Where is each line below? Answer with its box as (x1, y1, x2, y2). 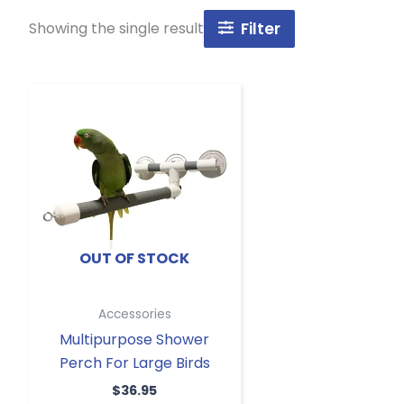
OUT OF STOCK (79, 247, 190, 269)
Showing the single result (29, 17, 204, 39)
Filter (241, 17, 281, 40)
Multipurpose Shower (60, 328, 210, 350)
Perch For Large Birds (59, 352, 210, 373)
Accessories (97, 305, 171, 323)
